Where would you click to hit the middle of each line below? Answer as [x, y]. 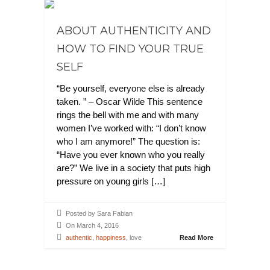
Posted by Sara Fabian [99, 213]
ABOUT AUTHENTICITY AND [134, 31]
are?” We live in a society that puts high [133, 168]
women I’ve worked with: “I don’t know [131, 128]
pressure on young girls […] [111, 181]
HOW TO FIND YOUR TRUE [130, 49]
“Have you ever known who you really [131, 155]
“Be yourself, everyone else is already [131, 88]
